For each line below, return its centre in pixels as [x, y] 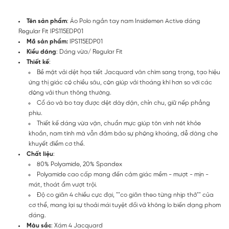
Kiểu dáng [41, 52]
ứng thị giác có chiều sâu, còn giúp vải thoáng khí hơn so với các [120, 83]
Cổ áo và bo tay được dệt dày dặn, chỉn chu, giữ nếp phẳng [123, 103]
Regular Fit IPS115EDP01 [51, 31]
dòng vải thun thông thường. [70, 93]
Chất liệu [40, 154]
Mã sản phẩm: [48, 42]
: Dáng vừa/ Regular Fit [89, 52]
